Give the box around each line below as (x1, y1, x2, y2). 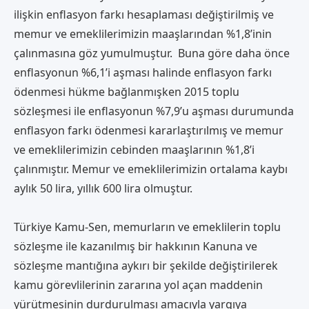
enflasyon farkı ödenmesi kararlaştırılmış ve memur (14, 122, 283, 138)
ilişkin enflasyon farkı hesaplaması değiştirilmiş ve (14, 6, 274, 22)
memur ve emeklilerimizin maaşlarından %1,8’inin (14, 26, 272, 41)
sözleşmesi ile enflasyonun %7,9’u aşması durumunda (14, 103, 294, 119)
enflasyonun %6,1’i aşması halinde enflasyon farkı (14, 64, 272, 80)
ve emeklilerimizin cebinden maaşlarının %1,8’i (14, 141, 255, 157)
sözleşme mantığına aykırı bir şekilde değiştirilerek (14, 257, 278, 273)
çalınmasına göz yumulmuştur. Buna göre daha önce (14, 45, 290, 61)
